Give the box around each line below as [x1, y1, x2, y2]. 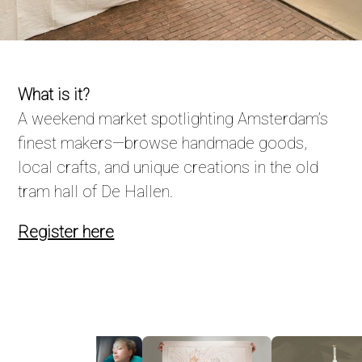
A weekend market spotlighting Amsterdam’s [18, 109, 329, 128]
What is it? [18, 85, 90, 104]
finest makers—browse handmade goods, [18, 133, 308, 153]
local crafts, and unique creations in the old [18, 158, 319, 177]
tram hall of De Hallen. [18, 182, 174, 201]
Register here [18, 222, 115, 242]
